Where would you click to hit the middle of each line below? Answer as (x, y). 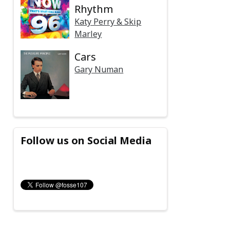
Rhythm (94, 9)
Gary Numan (99, 70)
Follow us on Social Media (86, 140)
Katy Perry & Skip (108, 22)
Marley (88, 34)
